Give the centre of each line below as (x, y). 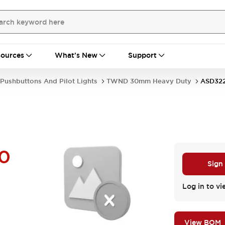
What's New (76, 55)
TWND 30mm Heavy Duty (149, 81)
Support (142, 55)
